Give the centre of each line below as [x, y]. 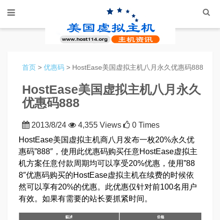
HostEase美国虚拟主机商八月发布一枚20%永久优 [107, 140]
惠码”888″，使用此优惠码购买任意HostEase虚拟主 [108, 151]
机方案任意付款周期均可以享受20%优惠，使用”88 [107, 163]
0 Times [145, 125]
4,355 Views [100, 125]
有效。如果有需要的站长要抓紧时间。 [85, 199]
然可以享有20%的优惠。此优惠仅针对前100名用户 [108, 187]
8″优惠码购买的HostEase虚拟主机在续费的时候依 [106, 175]
